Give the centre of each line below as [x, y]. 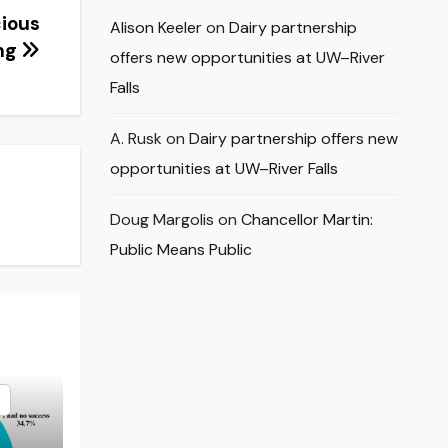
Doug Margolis [161, 220]
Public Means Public [180, 250]
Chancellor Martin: [306, 220]
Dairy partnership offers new [293, 139]
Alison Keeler [155, 28]
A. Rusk [135, 139]
